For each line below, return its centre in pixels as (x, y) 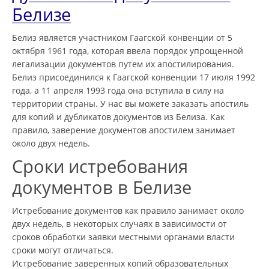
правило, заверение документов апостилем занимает (124, 130)
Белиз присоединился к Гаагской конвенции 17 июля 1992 (134, 77)
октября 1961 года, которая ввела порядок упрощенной (128, 50)
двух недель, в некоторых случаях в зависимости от (119, 223)
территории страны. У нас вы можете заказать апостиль (130, 103)
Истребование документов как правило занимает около (128, 210)
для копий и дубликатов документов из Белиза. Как (118, 116)
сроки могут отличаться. (63, 250)
